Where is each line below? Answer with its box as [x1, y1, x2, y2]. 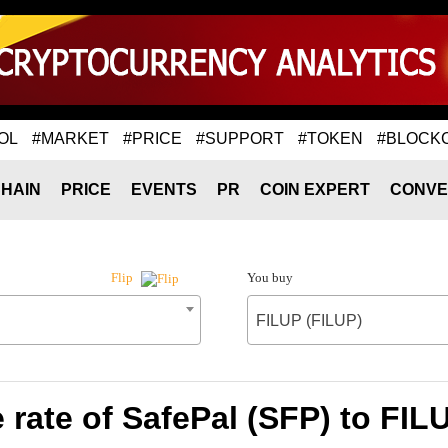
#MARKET [32, 129, 109, 147]
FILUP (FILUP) [255, 312, 362, 329]
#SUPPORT [196, 129, 284, 147]
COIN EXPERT [260, 181, 370, 198]
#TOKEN [298, 129, 363, 147]
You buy [246, 270, 293, 285]
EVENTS [131, 181, 197, 198]
